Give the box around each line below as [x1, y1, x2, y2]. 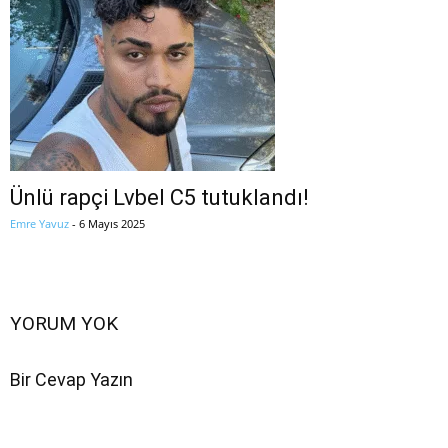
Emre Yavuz [10, 216, 69, 232]
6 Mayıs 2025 [79, 216, 145, 232]
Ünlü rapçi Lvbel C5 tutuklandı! [10, 185, 309, 211]
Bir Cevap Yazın [10, 369, 133, 391]
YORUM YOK [10, 312, 118, 336]
